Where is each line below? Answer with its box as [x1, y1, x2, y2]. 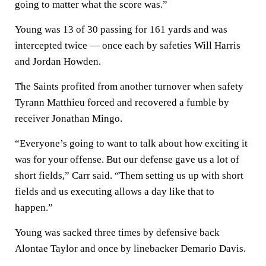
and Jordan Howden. [15, 56, 101, 67]
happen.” [15, 202, 53, 213]
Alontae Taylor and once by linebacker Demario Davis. [15, 243, 246, 254]
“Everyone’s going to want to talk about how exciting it [15, 138, 248, 149]
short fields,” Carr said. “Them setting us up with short [15, 170, 243, 181]
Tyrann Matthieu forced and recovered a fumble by [15, 97, 229, 108]
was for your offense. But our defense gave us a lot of [15, 154, 239, 165]
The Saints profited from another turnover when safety [15, 81, 243, 92]
